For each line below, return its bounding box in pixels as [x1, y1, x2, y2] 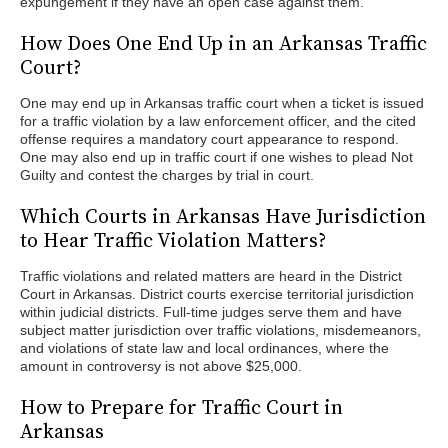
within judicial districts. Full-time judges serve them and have [20, 304, 402, 320]
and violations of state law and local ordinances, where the [20, 340, 389, 356]
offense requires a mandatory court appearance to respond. [20, 131, 399, 147]
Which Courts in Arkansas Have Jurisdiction [20, 202, 426, 230]
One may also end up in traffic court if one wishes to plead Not [20, 149, 413, 165]
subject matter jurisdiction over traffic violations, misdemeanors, [20, 322, 421, 338]
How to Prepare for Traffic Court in [20, 393, 343, 421]
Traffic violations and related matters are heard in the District [20, 268, 402, 284]
